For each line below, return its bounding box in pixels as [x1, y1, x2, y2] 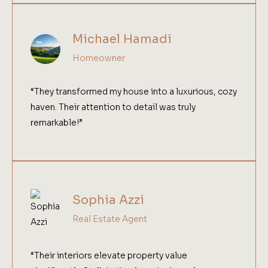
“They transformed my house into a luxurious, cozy [31, 86, 237, 98]
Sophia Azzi [72, 192, 144, 208]
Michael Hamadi [72, 32, 172, 47]
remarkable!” [31, 117, 83, 129]
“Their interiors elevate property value [31, 250, 187, 261]
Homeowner [72, 53, 125, 64]
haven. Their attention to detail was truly [31, 102, 196, 113]
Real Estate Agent [72, 213, 147, 224]
